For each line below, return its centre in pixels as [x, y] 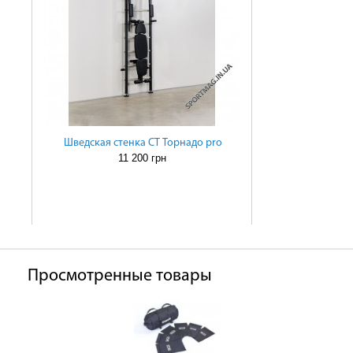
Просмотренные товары [120, 276]
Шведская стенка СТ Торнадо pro [143, 143]
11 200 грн [142, 158]
